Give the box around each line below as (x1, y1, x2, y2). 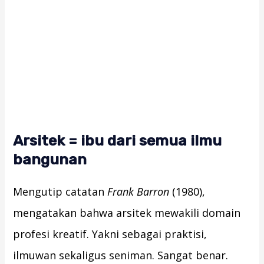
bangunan (13, 151, 87, 169)
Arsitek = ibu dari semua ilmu (13, 132, 222, 150)
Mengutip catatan (13, 184, 108, 199)
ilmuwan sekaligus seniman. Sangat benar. (13, 248, 229, 263)
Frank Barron (107, 184, 170, 199)
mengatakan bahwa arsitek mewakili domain (13, 206, 241, 220)
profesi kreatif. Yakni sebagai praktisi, (13, 227, 207, 242)
